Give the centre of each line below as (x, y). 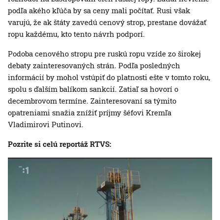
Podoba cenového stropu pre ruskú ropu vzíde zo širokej (104, 53)
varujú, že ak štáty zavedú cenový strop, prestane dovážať (107, 22)
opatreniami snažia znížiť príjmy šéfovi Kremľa (90, 112)
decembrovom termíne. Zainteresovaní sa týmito (92, 100)
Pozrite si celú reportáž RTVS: (59, 144)
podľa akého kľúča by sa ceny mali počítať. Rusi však (99, 10)
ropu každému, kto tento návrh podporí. (76, 34)
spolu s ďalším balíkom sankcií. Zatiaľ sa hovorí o (93, 89)
